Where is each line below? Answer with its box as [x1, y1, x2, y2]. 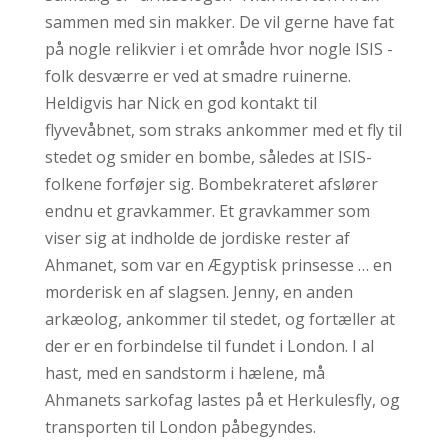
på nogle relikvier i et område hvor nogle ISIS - [44, 38, 393, 60]
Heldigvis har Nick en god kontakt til [44, 92, 317, 114]
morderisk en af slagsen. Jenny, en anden [44, 281, 353, 303]
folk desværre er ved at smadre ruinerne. [44, 65, 351, 87]
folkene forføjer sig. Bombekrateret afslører [44, 173, 378, 195]
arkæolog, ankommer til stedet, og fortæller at [44, 308, 395, 330]
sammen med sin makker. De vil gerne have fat [44, 11, 394, 33]
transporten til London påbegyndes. [44, 416, 316, 438]
